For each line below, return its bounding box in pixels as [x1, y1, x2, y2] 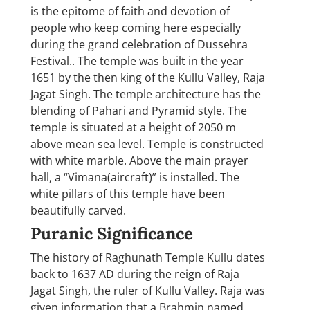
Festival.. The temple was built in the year [30, 53, 244, 69]
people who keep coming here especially [30, 19, 241, 35]
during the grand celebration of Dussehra [30, 36, 248, 52]
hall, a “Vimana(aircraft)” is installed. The [30, 169, 239, 185]
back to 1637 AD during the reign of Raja [30, 266, 239, 282]
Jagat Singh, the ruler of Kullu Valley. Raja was [30, 282, 265, 298]
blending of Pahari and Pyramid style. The [30, 102, 247, 118]
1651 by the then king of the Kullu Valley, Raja [30, 69, 265, 85]
